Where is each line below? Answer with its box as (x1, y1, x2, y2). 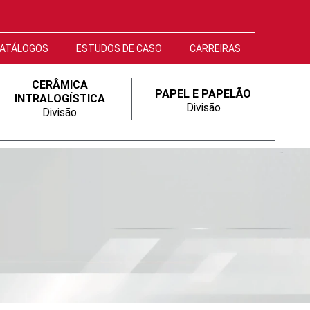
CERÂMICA (31, 78, 88, 91)
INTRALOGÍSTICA (14, 92, 105, 105)
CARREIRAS (190, 43, 241, 54)
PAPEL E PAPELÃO (155, 87, 252, 100)
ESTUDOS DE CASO (76, 43, 162, 54)
